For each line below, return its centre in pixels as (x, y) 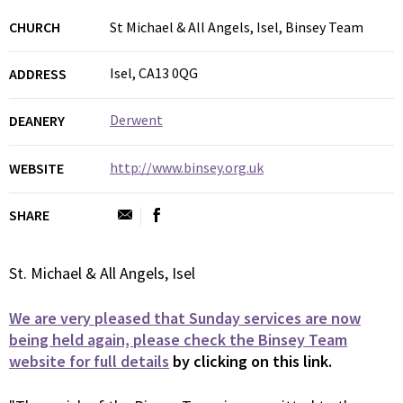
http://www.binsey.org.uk (187, 167)
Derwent (136, 120)
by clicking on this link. (251, 361)
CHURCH (35, 27)
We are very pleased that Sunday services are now (185, 318)
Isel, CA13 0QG (154, 73)
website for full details (89, 361)
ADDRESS (38, 74)
